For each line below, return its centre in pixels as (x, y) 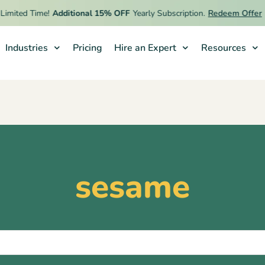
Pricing (87, 48)
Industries (26, 48)
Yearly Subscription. (161, 13)
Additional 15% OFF (83, 13)
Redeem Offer (227, 13)
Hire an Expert (145, 48)
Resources (223, 48)
